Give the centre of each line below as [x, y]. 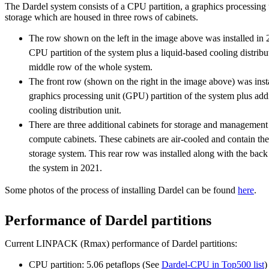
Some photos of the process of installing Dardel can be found [121, 190]
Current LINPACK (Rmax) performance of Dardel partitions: [121, 244]
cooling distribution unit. [75, 110]
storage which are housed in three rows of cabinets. [101, 17]
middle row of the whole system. [91, 67]
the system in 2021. [65, 168]
